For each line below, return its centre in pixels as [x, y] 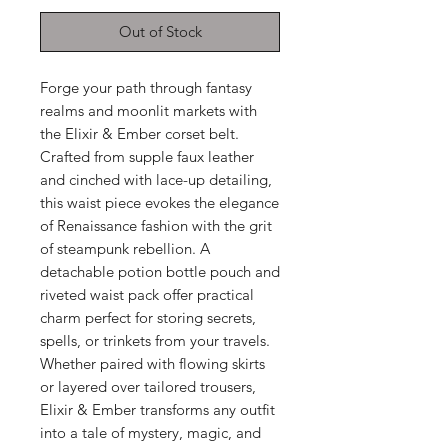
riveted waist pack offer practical [147, 294]
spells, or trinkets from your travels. [155, 340]
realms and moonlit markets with [148, 110]
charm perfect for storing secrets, [148, 317]
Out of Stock [160, 31]
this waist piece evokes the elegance [159, 202]
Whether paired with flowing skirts [152, 363]
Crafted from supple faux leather [147, 156]
